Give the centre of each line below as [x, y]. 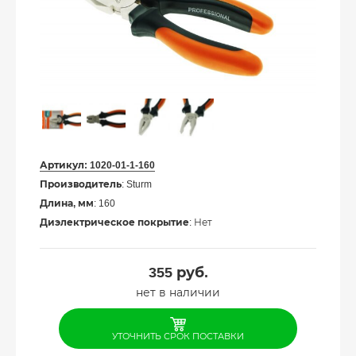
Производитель [81, 185]
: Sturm [137, 185]
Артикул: [65, 166]
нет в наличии [178, 293]
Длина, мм [67, 204]
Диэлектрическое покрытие [114, 223]
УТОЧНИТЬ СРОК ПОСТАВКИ [178, 337]
